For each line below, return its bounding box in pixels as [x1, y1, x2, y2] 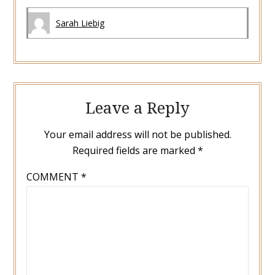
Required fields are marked [72, 143, 198, 157]
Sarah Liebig [55, 17, 104, 29]
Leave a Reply [85, 96, 190, 118]
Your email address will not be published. [44, 127, 231, 141]
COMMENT [26, 169, 81, 184]
